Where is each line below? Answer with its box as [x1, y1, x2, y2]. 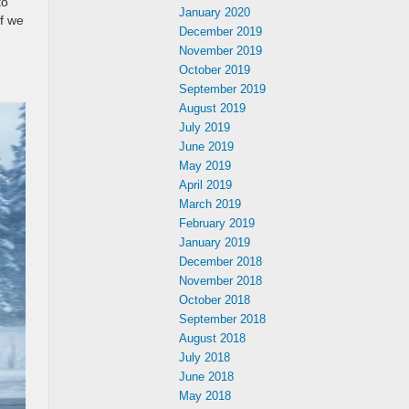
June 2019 [179, 140, 234, 153]
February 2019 [179, 216, 255, 230]
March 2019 [179, 197, 241, 211]
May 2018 [179, 389, 231, 403]
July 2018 [179, 351, 230, 364]
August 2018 [179, 331, 246, 345]
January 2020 [179, 5, 250, 19]
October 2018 [179, 293, 250, 307]
